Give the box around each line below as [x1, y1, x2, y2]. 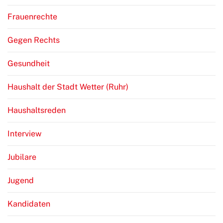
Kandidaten [7, 199, 50, 209]
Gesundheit [7, 59, 50, 69]
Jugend [7, 176, 34, 186]
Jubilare [7, 152, 36, 162]
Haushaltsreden [7, 106, 66, 115]
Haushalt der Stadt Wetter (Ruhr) [7, 82, 128, 92]
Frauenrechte [7, 12, 57, 22]
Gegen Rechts [7, 35, 60, 45]
